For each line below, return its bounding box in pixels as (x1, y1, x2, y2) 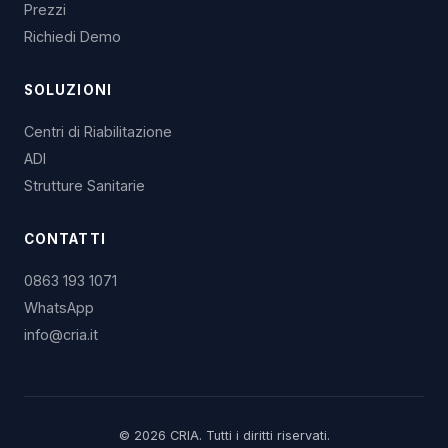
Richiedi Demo (24, 28, 121, 45)
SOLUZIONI (24, 82, 112, 98)
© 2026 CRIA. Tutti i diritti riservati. (118, 428, 330, 443)
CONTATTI (24, 231, 106, 247)
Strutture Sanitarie (24, 177, 145, 194)
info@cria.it (24, 326, 98, 343)
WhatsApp (24, 299, 94, 316)
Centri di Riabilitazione (24, 123, 172, 140)
